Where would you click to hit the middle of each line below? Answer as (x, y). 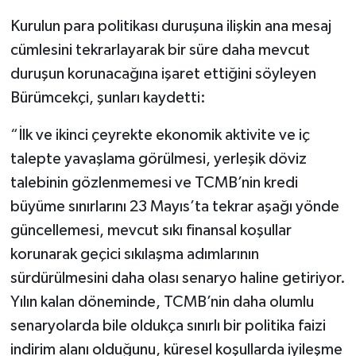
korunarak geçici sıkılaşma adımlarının (134, 254)
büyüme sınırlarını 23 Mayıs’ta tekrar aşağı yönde (174, 206)
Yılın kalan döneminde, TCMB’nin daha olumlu (162, 302)
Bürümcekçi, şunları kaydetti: (108, 97)
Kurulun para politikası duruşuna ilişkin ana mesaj (170, 26)
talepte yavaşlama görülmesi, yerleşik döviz (158, 159)
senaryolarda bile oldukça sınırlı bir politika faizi (168, 325)
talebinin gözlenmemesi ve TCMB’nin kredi (154, 182)
